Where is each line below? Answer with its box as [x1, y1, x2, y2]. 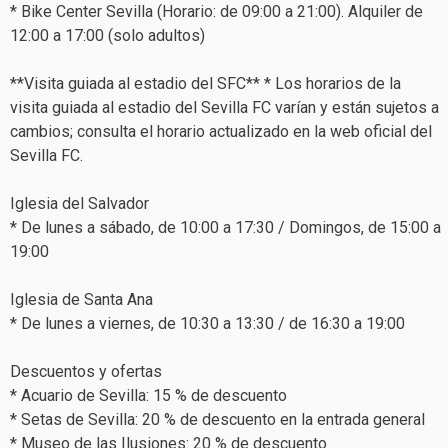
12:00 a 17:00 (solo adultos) [10, 25, 205, 45]
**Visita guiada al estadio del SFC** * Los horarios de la [10, 73, 401, 93]
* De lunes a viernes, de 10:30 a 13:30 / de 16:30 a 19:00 [10, 313, 405, 333]
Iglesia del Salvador [10, 193, 149, 213]
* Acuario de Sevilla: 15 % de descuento [10, 385, 287, 405]
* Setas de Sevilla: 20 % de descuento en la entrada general [10, 409, 425, 429]
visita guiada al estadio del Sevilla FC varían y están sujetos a [10, 97, 439, 117]
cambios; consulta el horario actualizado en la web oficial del [10, 121, 432, 141]
